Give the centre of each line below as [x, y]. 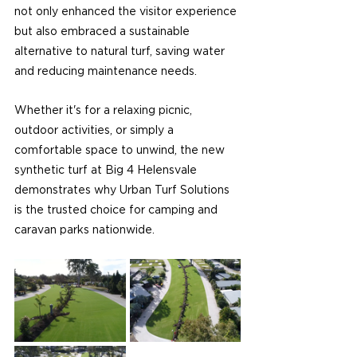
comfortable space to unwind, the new [121, 150]
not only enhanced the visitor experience [127, 12]
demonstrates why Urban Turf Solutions [124, 190]
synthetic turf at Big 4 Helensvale [107, 170]
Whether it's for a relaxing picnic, [105, 110]
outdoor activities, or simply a [96, 130]
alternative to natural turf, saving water [121, 51]
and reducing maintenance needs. [106, 71]
